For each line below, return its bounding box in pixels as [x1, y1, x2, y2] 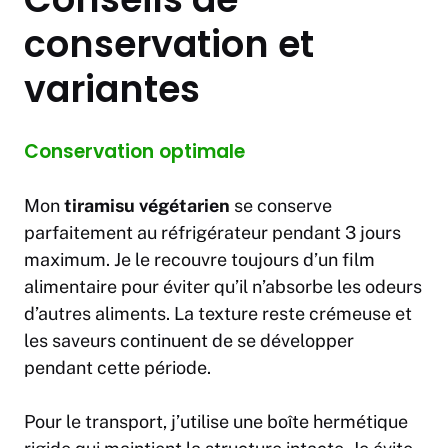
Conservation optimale [24, 138, 245, 166]
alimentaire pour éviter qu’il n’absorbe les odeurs [24, 276, 422, 298]
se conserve [230, 195, 332, 217]
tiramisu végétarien [64, 195, 230, 217]
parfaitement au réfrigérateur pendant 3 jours [24, 222, 401, 244]
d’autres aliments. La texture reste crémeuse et [24, 303, 412, 325]
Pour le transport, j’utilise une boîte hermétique [24, 411, 408, 433]
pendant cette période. [24, 357, 211, 379]
